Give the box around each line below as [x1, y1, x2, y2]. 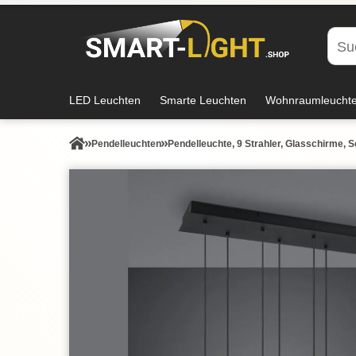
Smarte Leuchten [160, 94, 246, 106]
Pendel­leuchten [91, 138, 161, 149]
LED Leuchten [69, 94, 141, 106]
